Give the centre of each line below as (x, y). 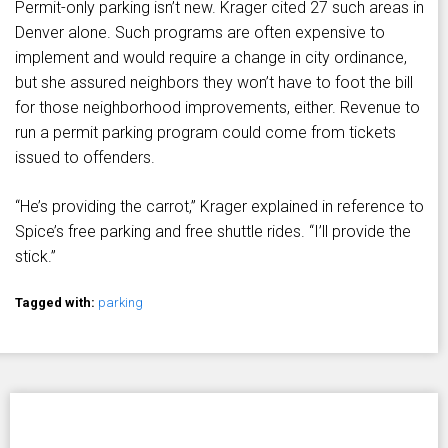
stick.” (35, 257)
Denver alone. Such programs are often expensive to (200, 33)
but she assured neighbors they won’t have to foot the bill (214, 83)
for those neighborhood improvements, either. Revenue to (217, 108)
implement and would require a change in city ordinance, (211, 58)
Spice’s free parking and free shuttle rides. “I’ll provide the (213, 232)
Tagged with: (56, 303)
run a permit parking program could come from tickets (205, 133)
